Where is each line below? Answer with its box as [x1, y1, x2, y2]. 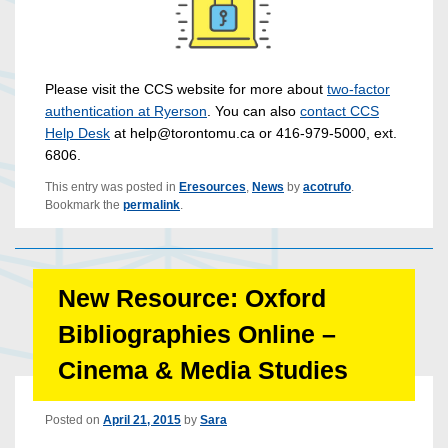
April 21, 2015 [103, 413, 181, 428]
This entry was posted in [45, 179, 179, 194]
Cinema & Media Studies [57, 357, 348, 385]
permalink [123, 197, 180, 212]
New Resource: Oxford [57, 285, 326, 313]
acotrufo [303, 179, 351, 194]
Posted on [45, 413, 103, 428]
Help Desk [45, 124, 110, 141]
